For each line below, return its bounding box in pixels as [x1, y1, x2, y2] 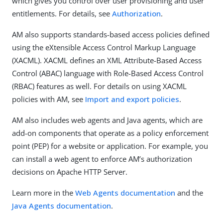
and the [175, 187, 203, 198]
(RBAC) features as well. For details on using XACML [12, 81, 187, 91]
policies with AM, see [12, 94, 85, 104]
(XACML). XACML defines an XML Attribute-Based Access [12, 55, 202, 65]
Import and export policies [85, 94, 179, 104]
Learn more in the [12, 187, 75, 198]
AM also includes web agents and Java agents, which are [12, 114, 203, 125]
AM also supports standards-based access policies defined [12, 29, 210, 39]
